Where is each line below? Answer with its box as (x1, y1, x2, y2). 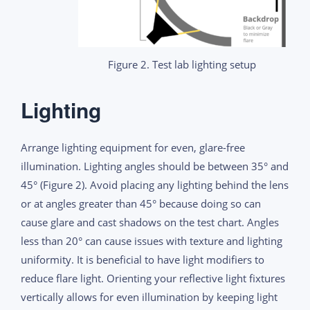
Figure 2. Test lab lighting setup (108, 57, 256, 71)
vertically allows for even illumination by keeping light (21, 289, 277, 304)
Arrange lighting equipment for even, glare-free (21, 140, 245, 154)
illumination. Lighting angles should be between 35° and (21, 158, 289, 173)
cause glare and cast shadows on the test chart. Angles (21, 215, 279, 229)
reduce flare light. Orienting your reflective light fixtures (21, 271, 285, 285)
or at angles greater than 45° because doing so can (21, 196, 261, 210)
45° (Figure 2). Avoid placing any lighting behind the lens (21, 177, 289, 192)
